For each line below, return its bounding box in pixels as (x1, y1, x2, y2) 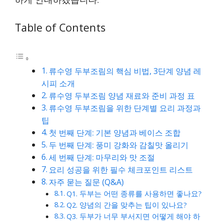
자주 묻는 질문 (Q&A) (49, 177, 124, 188)
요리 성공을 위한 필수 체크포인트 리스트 (49, 164, 193, 176)
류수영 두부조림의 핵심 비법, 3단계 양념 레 (49, 66, 202, 77)
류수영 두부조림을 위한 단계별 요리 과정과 (49, 103, 201, 114)
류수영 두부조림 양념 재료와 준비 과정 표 (49, 90, 195, 102)
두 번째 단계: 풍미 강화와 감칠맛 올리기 (49, 140, 189, 151)
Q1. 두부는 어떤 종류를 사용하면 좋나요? (66, 188, 202, 199)
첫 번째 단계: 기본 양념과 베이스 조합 (49, 127, 181, 139)
